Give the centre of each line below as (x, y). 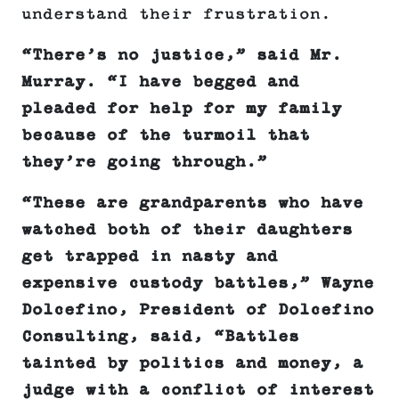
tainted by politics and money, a (192, 364)
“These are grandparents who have (192, 204)
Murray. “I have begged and (160, 82)
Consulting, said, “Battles (160, 337)
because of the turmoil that (166, 136)
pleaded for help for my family (182, 109)
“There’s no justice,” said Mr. (182, 56)
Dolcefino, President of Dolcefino (198, 310)
